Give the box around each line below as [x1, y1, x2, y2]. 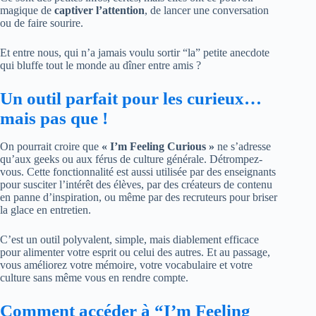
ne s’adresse [214, 140, 271, 152]
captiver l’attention [54, 4, 145, 16]
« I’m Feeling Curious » [102, 140, 214, 152]
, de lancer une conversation [145, 4, 269, 16]
